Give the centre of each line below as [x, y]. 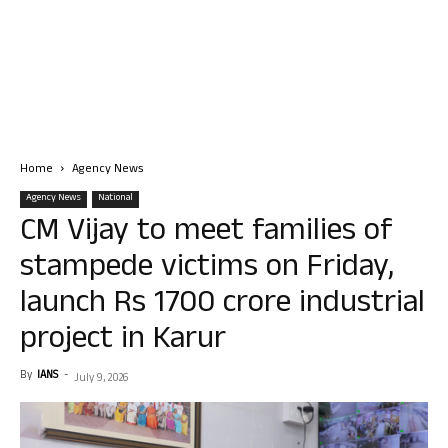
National [115, 198]
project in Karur [123, 341]
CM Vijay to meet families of [206, 233]
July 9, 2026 [101, 379]
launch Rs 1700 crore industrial [222, 305]
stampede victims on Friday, [207, 269]
